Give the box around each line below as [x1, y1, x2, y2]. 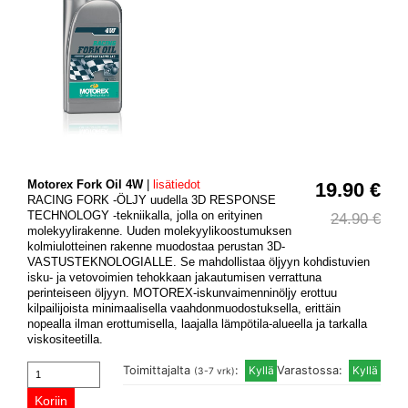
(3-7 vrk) [194, 364, 235, 376]
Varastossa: [277, 362, 346, 377]
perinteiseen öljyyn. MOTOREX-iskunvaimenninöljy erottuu [27, 285, 337, 300]
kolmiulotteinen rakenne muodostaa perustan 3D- [27, 239, 285, 253]
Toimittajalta [123, 362, 194, 377]
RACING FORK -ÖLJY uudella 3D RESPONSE [27, 192, 276, 207]
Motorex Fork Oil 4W [27, 177, 143, 191]
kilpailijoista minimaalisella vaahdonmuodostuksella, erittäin [27, 301, 341, 315]
